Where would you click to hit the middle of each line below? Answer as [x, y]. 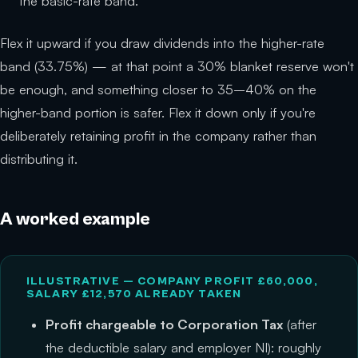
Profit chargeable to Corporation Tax [164, 325]
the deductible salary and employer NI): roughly [183, 348]
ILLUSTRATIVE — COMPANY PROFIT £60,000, [172, 282]
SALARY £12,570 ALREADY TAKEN [134, 294]
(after [300, 325]
